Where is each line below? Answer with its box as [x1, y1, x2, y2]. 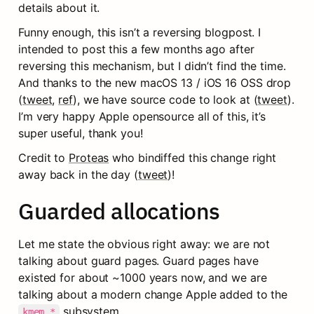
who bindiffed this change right [109, 151, 277, 165]
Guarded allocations [18, 196, 220, 226]
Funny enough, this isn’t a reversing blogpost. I [18, 25, 261, 39]
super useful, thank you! [18, 126, 143, 140]
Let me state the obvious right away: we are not [18, 237, 271, 251]
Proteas [69, 151, 109, 165]
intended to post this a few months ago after [18, 42, 254, 56]
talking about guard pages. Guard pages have [18, 254, 259, 268]
